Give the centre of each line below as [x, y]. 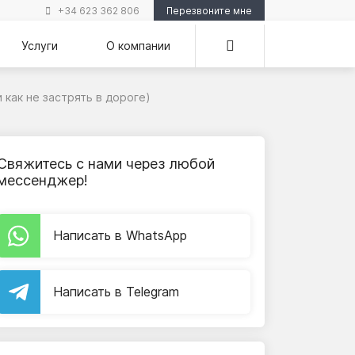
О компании [139, 46]
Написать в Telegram [116, 292]
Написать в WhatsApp [120, 236]
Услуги [40, 46]
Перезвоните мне [209, 10]
